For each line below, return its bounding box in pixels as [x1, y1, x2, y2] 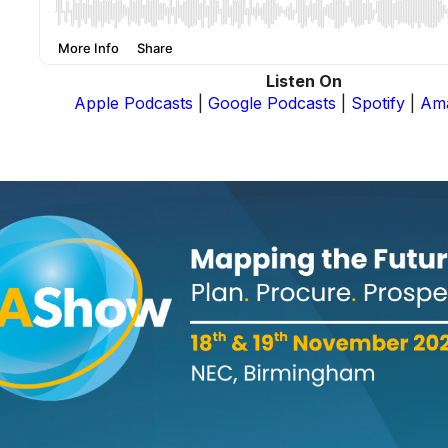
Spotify [351, 93, 405, 114]
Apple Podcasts [74, 93, 193, 114]
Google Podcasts [208, 93, 336, 114]
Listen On [266, 71, 342, 92]
